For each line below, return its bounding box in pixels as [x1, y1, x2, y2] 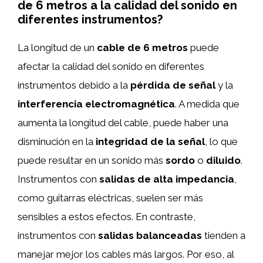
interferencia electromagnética [18, 97, 175, 110]
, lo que [205, 135, 238, 147]
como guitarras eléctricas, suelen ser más [18, 191, 203, 204]
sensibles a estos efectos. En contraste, [18, 210, 195, 222]
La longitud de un [18, 41, 97, 53]
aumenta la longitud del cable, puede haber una [18, 116, 228, 129]
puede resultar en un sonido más [18, 154, 166, 166]
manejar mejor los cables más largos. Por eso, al [18, 248, 234, 260]
